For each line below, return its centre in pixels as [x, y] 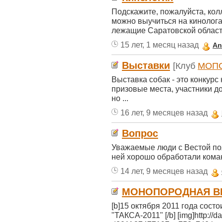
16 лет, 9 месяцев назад [164, 112]
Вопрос [140, 133]
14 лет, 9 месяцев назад [164, 171]
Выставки [146, 65]
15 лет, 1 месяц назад [160, 45]
